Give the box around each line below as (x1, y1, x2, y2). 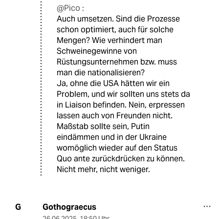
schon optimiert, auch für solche (57, 24, 174, 35)
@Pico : (57, 2, 84, 13)
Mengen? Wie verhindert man (57, 35, 162, 45)
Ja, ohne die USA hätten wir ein (57, 78, 170, 88)
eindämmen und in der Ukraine (57, 131, 167, 142)
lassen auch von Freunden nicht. (57, 110, 173, 121)
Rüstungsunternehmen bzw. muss (57, 56, 177, 67)
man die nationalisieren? (57, 67, 145, 78)
